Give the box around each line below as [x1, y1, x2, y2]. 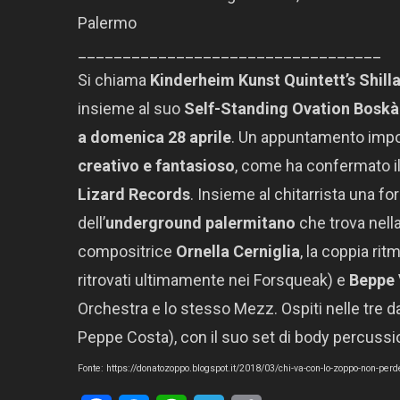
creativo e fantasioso [78, 156, 235, 176]
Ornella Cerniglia [176, 242, 300, 262]
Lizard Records [78, 185, 190, 204]
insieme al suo [78, 99, 184, 119]
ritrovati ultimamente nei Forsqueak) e [78, 271, 349, 290]
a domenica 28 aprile [78, 128, 231, 147]
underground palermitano [105, 213, 296, 233]
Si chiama [78, 71, 150, 90]
